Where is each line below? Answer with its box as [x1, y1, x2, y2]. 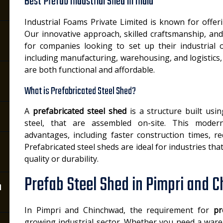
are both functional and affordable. [24, 64, 155, 75]
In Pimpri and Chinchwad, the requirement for [24, 205, 214, 216]
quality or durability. [24, 153, 99, 164]
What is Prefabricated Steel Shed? [24, 84, 136, 99]
